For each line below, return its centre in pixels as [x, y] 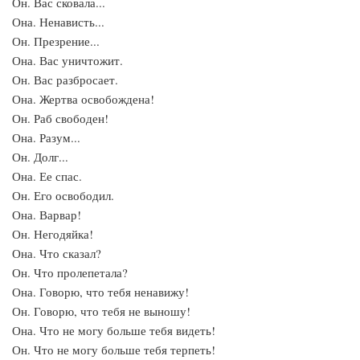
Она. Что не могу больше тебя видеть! [114, 330]
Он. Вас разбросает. [65, 80]
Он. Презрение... [56, 41]
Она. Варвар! [47, 215]
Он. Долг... [40, 157]
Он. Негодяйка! [53, 234]
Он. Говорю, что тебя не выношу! [101, 311]
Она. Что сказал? [57, 253]
